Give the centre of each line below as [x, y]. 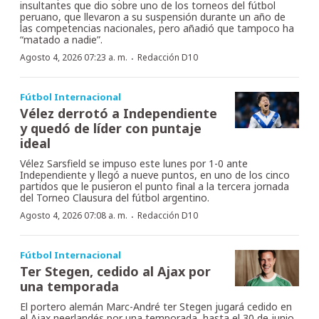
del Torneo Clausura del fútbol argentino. [115, 198]
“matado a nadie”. [61, 40]
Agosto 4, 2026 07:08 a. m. [74, 216]
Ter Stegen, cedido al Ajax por [115, 272]
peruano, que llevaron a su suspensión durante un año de [153, 17]
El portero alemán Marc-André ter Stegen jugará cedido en [156, 307]
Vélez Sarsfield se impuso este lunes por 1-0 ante [134, 164]
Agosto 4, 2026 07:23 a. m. [74, 58]
